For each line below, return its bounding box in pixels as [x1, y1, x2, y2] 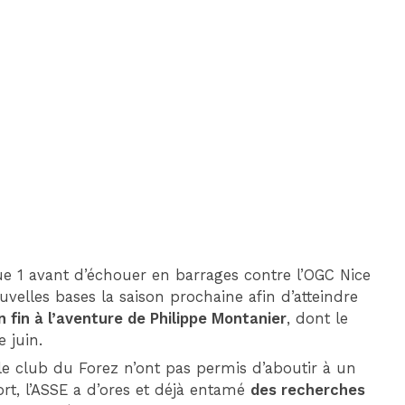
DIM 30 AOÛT [240, 24, 315, 43]
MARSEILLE [312, 110, 380, 124]
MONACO [188, 110, 241, 124]
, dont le [287, 309, 349, 327]
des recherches [250, 381, 366, 400]
